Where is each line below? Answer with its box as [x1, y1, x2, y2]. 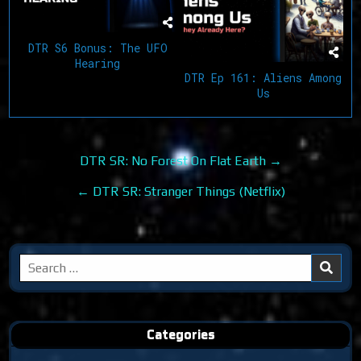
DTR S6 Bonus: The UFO [27, 39, 168, 56]
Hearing [75, 55, 121, 71]
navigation [8, 167, 146, 197]
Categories [146, 326, 215, 342]
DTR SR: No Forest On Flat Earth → [79, 152, 282, 168]
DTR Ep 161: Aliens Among [185, 69, 342, 85]
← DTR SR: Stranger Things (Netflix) [76, 183, 285, 199]
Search [19, 255, 57, 272]
